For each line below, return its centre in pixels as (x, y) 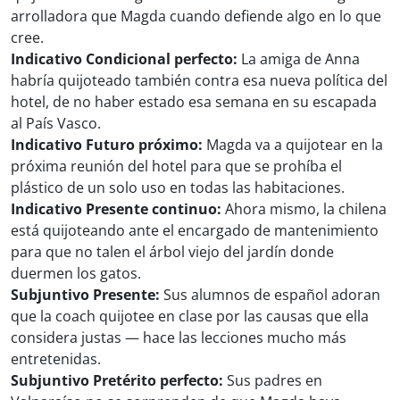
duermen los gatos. (76, 274)
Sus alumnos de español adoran (270, 295)
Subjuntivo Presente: (85, 295)
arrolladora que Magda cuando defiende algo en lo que (196, 17)
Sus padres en (273, 381)
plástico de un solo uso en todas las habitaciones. (178, 188)
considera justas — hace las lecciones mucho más (179, 338)
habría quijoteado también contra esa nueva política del (199, 81)
